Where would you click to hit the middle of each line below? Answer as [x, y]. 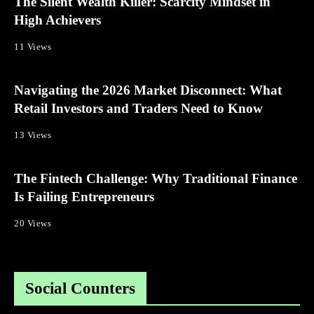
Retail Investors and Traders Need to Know [138, 108]
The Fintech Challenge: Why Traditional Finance [156, 178]
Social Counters [81, 288]
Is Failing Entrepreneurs [84, 197]
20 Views [33, 223]
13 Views [33, 135]
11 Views [33, 47]
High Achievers [57, 20]
